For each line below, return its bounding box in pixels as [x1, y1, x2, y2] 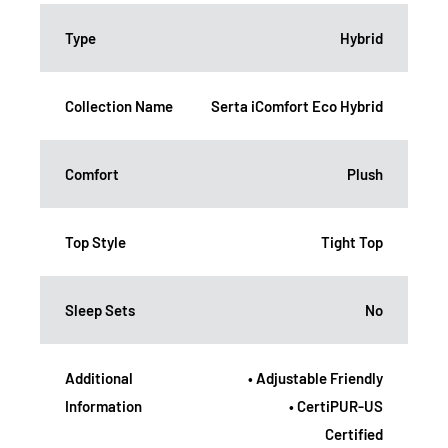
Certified [325, 425, 383, 444]
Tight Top [321, 233, 383, 252]
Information [65, 397, 142, 416]
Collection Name [65, 97, 173, 116]
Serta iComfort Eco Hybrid [211, 97, 383, 116]
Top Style [65, 233, 126, 252]
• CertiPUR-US [289, 397, 383, 416]
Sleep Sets [65, 301, 135, 320]
